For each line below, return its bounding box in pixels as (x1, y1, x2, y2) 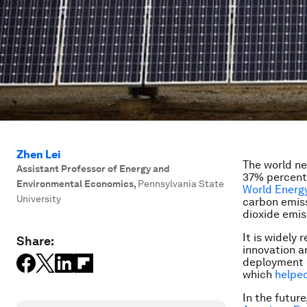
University (16, 193, 61, 204)
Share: (16, 234, 54, 248)
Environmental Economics (16, 178, 134, 189)
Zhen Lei (16, 148, 61, 161)
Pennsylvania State (138, 178, 224, 189)
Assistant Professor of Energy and (16, 163, 170, 174)
